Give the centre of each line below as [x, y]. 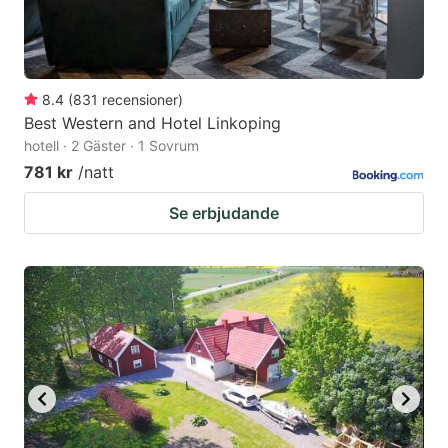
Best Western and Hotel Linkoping [152, 122]
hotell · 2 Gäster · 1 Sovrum [111, 145]
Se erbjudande [224, 212]
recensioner [140, 99]
